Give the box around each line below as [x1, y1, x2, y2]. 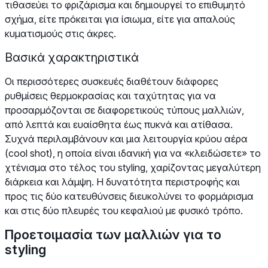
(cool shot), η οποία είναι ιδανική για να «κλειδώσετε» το [5, 147, 261, 159]
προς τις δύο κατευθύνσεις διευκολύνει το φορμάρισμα [5, 190, 254, 202]
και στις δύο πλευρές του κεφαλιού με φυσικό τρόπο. [5, 204, 243, 217]
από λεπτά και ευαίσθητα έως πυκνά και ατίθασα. [5, 118, 233, 130]
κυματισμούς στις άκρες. [5, 27, 116, 39]
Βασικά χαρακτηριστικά [5, 50, 139, 65]
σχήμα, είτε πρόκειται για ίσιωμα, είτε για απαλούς [5, 13, 235, 25]
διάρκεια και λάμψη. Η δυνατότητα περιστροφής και [5, 175, 240, 188]
